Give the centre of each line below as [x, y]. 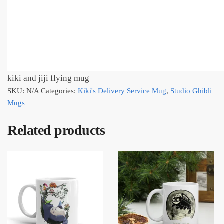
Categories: [59, 91]
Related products [56, 130]
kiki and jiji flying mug [48, 78]
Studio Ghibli [191, 91]
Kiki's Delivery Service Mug [122, 91]
